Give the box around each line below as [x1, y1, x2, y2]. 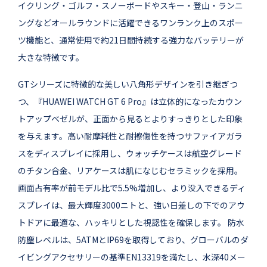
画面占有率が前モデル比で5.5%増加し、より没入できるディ [18, 182, 246, 194]
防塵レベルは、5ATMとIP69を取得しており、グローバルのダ [18, 234, 249, 246]
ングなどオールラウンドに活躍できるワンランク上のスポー [18, 17, 243, 29]
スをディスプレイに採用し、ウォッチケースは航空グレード [18, 147, 242, 160]
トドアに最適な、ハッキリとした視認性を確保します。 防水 [18, 216, 244, 229]
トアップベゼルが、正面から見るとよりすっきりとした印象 [18, 113, 243, 125]
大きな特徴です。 [18, 51, 84, 64]
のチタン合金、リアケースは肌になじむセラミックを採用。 [18, 164, 243, 177]
